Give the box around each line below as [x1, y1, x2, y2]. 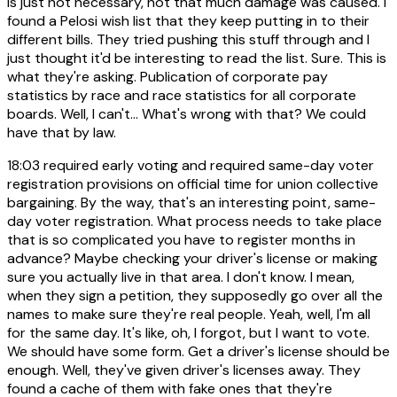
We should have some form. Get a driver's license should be [7, 341, 390, 361]
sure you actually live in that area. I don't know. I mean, [7, 267, 354, 286]
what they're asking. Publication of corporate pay [7, 66, 328, 86]
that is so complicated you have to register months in [7, 230, 355, 249]
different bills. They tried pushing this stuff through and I [7, 29, 370, 49]
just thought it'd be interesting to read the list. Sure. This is [7, 48, 386, 67]
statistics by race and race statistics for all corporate [7, 85, 356, 105]
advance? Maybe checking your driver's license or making [7, 248, 378, 268]
